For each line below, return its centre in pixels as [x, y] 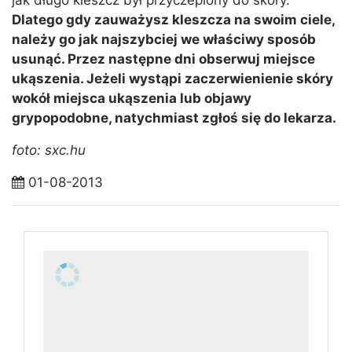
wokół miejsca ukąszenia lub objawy [132, 99]
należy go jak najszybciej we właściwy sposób [164, 40]
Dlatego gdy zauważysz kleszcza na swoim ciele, [173, 20]
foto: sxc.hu [49, 150]
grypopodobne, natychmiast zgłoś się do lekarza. [174, 118]
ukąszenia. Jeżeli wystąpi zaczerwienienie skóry [172, 79]
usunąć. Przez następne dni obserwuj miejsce [163, 59]
